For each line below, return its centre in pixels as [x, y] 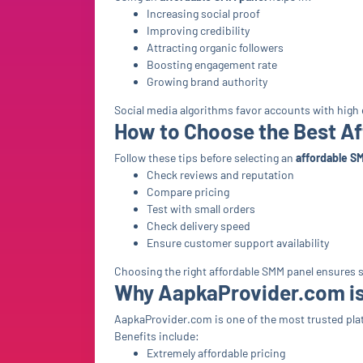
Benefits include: [157, 336]
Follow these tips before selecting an [205, 158]
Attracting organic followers [215, 47]
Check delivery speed [199, 226]
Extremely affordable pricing [216, 353]
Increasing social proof [203, 13]
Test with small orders [201, 209]
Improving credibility [198, 30]
